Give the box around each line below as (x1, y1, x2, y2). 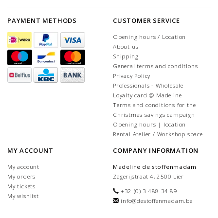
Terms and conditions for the (113, 101, 196, 109)
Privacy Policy (113, 72, 151, 79)
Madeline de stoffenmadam (113, 163, 197, 170)
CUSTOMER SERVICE (113, 16, 180, 25)
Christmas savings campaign (113, 110, 195, 118)
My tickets (7, 182, 36, 190)
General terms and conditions (113, 62, 198, 70)
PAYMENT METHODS (7, 16, 77, 25)
